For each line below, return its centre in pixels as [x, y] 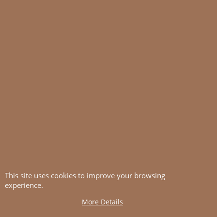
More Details [102, 201]
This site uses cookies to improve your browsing [85, 175]
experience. [24, 185]
